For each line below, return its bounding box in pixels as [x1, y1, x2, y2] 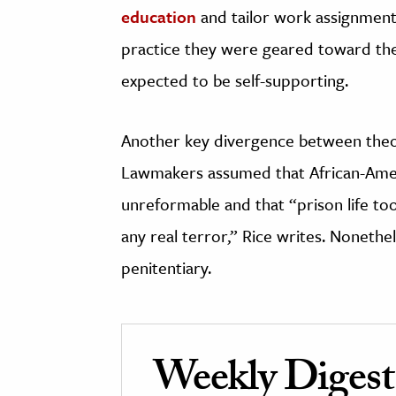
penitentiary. [121, 255, 211, 280]
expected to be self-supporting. [121, 68, 348, 93]
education [121, 4, 196, 29]
